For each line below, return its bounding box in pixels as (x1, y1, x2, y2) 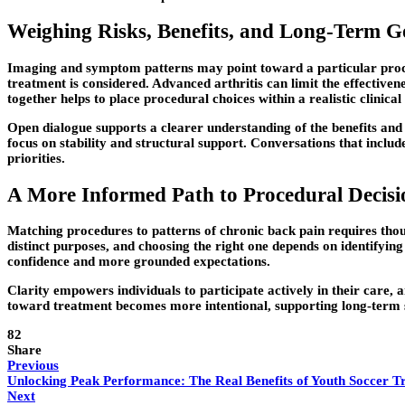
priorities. (7, 150, 65, 165)
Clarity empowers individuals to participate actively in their (7, 283, 363, 298)
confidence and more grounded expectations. (7, 254, 270, 269)
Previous (7, 358, 59, 373)
